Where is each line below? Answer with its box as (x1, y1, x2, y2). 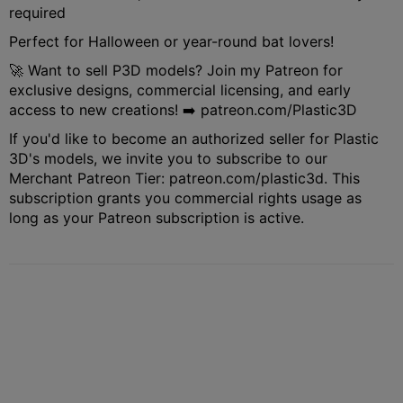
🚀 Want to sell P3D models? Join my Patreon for (9, 60, 343, 79)
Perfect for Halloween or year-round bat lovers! (9, 31, 334, 50)
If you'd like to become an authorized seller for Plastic (9, 129, 379, 148)
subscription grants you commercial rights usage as (9, 188, 362, 207)
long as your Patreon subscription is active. (9, 208, 304, 227)
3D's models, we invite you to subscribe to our (9, 148, 327, 167)
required (9, 3, 66, 22)
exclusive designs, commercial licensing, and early (9, 80, 351, 99)
